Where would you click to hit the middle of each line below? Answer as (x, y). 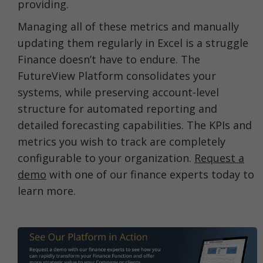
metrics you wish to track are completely (122, 141)
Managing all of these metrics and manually (128, 26)
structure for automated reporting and (117, 108)
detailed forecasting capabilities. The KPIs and (135, 125)
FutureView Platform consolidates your (117, 75)
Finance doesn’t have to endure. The (109, 59)
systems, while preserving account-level (118, 92)
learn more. (48, 190)
